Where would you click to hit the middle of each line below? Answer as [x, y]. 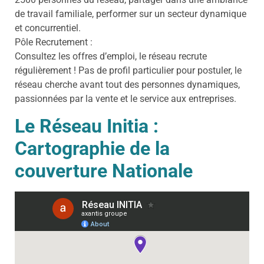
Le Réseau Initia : [87, 126]
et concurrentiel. [48, 28]
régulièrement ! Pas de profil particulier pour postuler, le [128, 71]
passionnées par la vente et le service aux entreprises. [126, 99]
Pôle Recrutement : [54, 42]
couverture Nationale [104, 171]
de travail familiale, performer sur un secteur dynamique [131, 14]
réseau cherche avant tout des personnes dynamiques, [127, 85]
